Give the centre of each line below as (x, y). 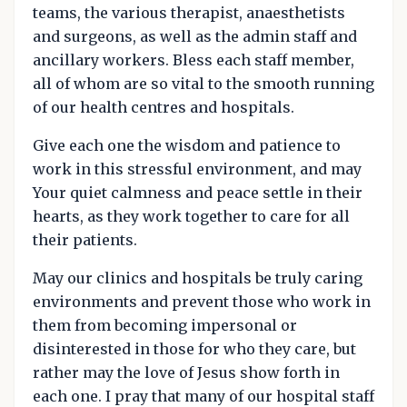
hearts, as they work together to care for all (191, 216)
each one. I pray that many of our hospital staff (203, 396)
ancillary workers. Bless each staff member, (194, 60)
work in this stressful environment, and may (197, 169)
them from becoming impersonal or (165, 325)
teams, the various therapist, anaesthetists (189, 12)
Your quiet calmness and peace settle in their (198, 192)
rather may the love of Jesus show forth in (186, 372)
